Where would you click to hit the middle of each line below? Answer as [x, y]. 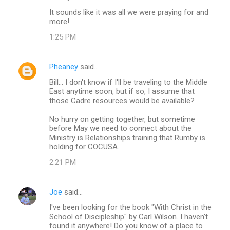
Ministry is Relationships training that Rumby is [127, 137]
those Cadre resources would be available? [122, 100]
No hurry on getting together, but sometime [122, 119]
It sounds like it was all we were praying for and [129, 12]
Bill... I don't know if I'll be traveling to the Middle [128, 82]
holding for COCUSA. [84, 147]
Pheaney [64, 66]
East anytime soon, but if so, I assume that [122, 91]
